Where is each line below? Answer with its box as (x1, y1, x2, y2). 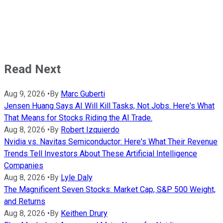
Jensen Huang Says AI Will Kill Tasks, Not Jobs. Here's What (4, 101, 215, 111)
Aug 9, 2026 (4, 89, 45, 99)
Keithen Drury (61, 208, 108, 218)
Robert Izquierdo (61, 124, 119, 134)
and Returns (4, 196, 45, 206)
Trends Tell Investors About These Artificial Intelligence (4, 148, 197, 158)
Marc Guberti (61, 89, 105, 99)
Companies (4, 160, 43, 170)
